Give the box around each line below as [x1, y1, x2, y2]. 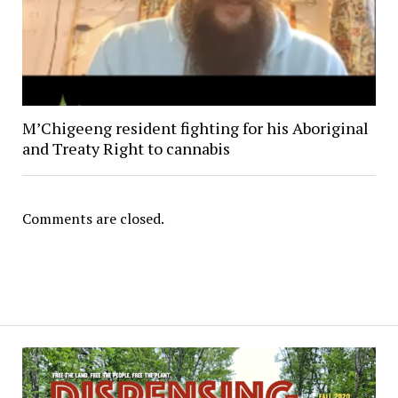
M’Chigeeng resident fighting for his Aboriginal [21, 116, 369, 139]
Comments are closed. [21, 208, 164, 228]
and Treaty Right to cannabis [21, 137, 230, 159]
